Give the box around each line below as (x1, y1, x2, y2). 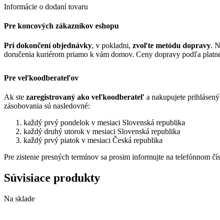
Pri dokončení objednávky (4, 41, 92, 50)
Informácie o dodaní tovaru (4, 2, 88, 11)
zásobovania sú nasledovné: (4, 101, 90, 110)
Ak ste (4, 92, 26, 101)
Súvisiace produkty (4, 171, 100, 184)
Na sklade (4, 194, 35, 203)
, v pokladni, (92, 41, 133, 50)
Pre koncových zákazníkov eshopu (4, 22, 119, 30)
